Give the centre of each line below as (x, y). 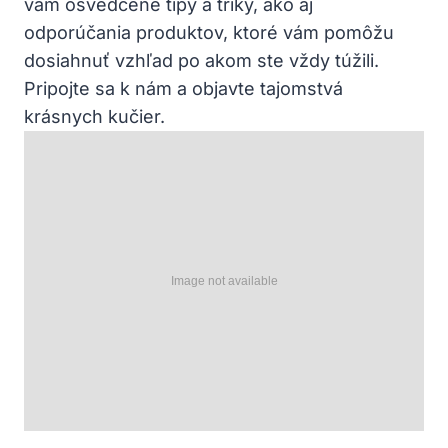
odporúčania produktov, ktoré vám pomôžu (209, 32)
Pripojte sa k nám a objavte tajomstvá (183, 88)
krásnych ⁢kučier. (94, 116)
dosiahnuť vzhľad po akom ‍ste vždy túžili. (201, 60)
